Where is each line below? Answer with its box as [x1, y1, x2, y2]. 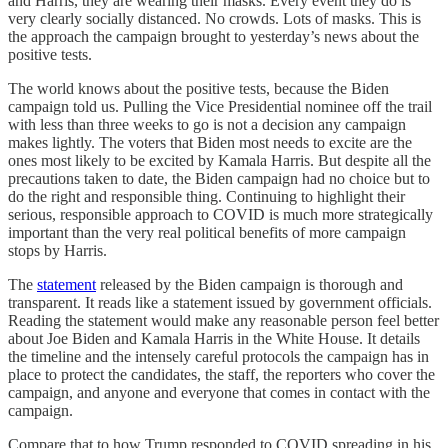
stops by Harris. [8, 241, 107, 259]
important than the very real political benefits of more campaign [8, 223, 406, 241]
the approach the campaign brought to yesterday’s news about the [8, 27, 419, 45]
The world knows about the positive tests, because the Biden [8, 79, 389, 97]
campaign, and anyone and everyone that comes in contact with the [8, 383, 430, 401]
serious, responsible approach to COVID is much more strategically [8, 205, 433, 223]
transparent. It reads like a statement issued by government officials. [8, 293, 432, 311]
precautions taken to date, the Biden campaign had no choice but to [8, 169, 430, 187]
